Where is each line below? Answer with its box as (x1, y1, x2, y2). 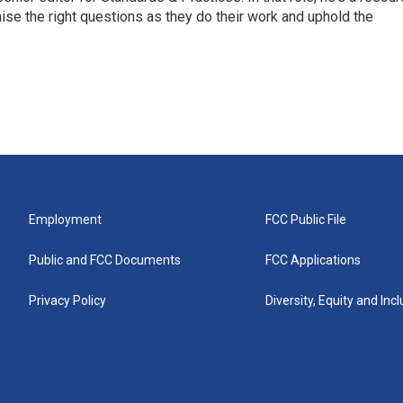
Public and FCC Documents (29, 253, 181, 267)
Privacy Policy (29, 293, 106, 308)
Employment (29, 212, 102, 227)
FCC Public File (265, 212, 347, 227)
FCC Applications (265, 253, 362, 267)
